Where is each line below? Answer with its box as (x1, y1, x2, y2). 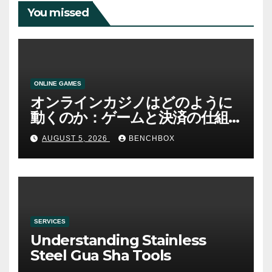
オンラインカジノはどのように (30, 93, 233, 111)
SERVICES (34, 217, 66, 225)
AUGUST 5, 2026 (42, 134, 110, 143)
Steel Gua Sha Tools (30, 246, 171, 264)
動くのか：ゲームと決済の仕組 (30, 108, 229, 126)
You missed (27, 6, 89, 20)
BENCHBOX (129, 134, 175, 143)
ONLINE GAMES (34, 80, 81, 87)
